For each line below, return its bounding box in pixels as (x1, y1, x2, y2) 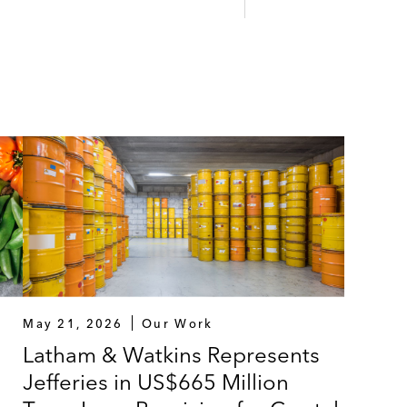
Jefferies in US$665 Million (23, 368, 290, 395)
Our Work (142, 315, 213, 331)
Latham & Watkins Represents (23, 341, 321, 368)
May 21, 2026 (23, 315, 124, 331)
